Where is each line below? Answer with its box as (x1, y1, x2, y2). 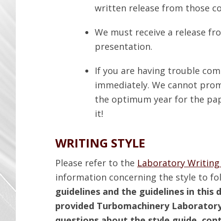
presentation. (95, 40, 152, 52)
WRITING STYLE (55, 135, 145, 151)
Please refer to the (55, 157, 137, 169)
